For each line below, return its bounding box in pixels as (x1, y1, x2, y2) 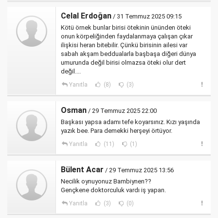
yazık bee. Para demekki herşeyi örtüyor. (61, 127, 172, 134)
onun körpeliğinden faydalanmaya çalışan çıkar (61, 32, 193, 40)
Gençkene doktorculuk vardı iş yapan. (61, 186, 166, 194)
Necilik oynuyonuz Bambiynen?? (61, 177, 151, 185)
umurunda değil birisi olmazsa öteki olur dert (61, 58, 186, 66)
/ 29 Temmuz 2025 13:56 (104, 166, 174, 174)
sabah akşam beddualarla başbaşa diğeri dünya (61, 50, 196, 57)
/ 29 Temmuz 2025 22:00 (87, 107, 157, 114)
